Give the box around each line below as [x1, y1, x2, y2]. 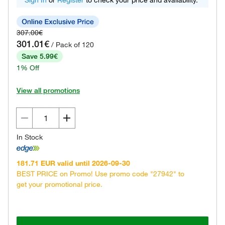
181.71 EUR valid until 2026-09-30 [17, 158, 130, 168]
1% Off [17, 63, 39, 72]
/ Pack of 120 [51, 40, 94, 49]
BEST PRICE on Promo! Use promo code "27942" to [17, 169, 184, 178]
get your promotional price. [17, 179, 102, 189]
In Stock [17, 133, 43, 142]
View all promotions [17, 86, 80, 95]
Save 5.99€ [22, 52, 58, 61]
